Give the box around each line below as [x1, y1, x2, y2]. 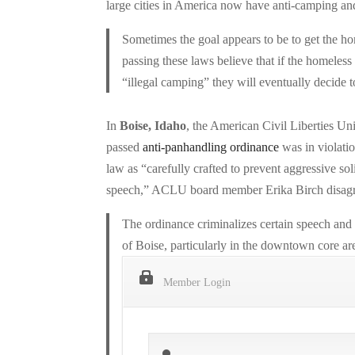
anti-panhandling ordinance [143, 140, 280, 155]
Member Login [163, 277, 231, 289]
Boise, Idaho [120, 119, 187, 133]
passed [106, 140, 143, 155]
